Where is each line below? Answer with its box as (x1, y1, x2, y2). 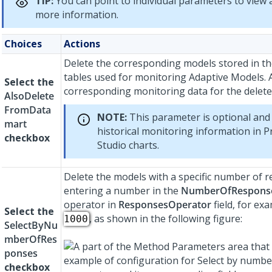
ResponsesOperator (118, 198, 211, 212)
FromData (4, 103, 51, 117)
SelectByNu (4, 219, 58, 233)
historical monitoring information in (97, 124, 263, 138)
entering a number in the (64, 184, 181, 198)
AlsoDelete (4, 89, 54, 103)
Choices (4, 37, 42, 51)
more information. (35, 8, 118, 22)
